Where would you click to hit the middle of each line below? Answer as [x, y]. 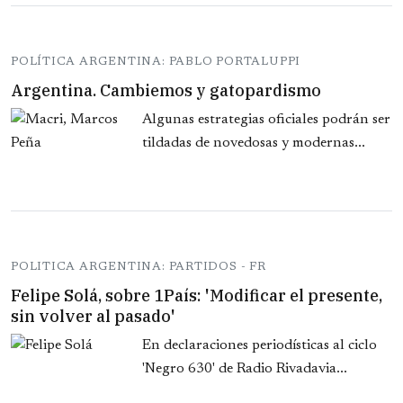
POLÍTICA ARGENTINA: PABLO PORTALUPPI [156, 62]
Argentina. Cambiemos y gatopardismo [166, 91]
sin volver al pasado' [93, 317]
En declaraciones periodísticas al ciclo [260, 346]
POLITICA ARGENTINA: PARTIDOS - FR [139, 267]
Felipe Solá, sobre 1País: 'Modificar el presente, [197, 296]
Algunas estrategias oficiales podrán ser [266, 120]
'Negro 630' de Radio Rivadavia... [245, 369]
